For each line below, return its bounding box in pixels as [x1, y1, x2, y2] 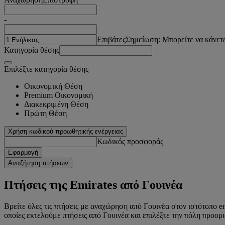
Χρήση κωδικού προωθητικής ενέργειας [8, 127, 123, 135]
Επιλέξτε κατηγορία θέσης [4, 64, 88, 73]
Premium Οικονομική [24, 90, 93, 99]
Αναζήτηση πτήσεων [8, 159, 68, 167]
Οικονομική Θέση [24, 81, 82, 90]
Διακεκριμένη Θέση [24, 99, 88, 108]
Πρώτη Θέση [24, 108, 67, 118]
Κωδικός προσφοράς [97, 137, 163, 146]
